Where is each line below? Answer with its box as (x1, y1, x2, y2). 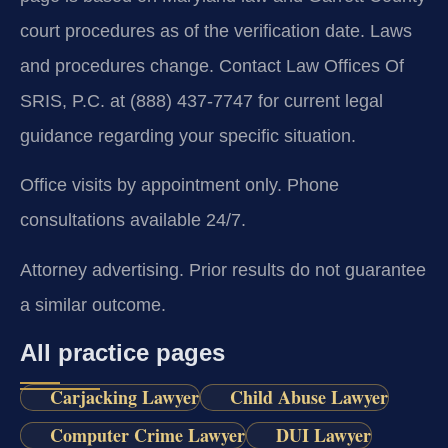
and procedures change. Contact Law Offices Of (20, 55, 404, 76)
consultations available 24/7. (20, 210, 246, 231)
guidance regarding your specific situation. (20, 125, 356, 146)
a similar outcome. (20, 294, 166, 315)
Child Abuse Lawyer (229, 384, 388, 411)
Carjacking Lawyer (49, 384, 199, 411)
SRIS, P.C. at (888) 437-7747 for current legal (20, 90, 383, 111)
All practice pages (20, 339, 225, 367)
